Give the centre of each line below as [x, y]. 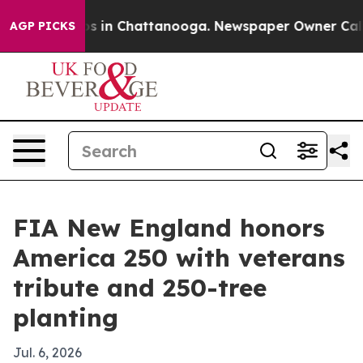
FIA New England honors [169, 228]
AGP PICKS [43, 26]
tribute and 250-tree [140, 288]
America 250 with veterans [179, 258]
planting [66, 318]
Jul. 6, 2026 [47, 352]
